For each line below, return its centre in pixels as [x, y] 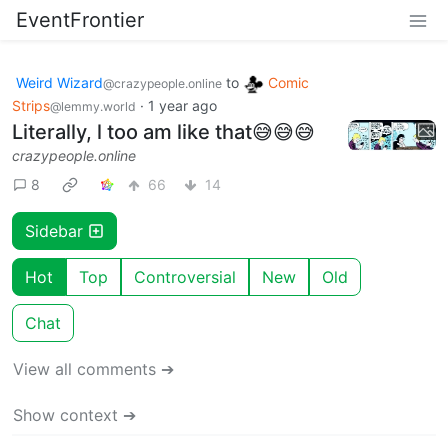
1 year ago [182, 105]
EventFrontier [80, 20]
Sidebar [56, 230]
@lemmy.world [93, 106]
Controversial [185, 276]
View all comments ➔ [93, 368]
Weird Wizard [59, 82]
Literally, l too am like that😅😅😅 [163, 131]
